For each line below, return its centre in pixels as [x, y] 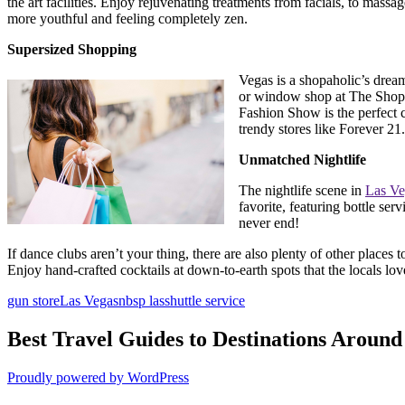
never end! [271, 223]
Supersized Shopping [74, 50]
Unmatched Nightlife [302, 160]
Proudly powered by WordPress [98, 377]
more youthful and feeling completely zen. [129, 19]
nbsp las [141, 301]
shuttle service [205, 301]
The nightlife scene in [302, 191]
